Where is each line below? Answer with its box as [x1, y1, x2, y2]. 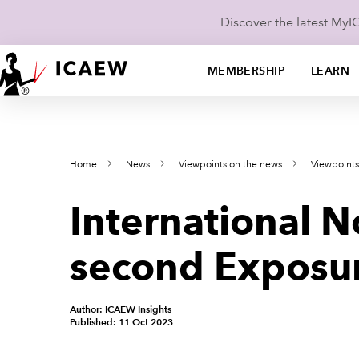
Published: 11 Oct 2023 [70, 316, 173, 328]
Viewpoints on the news [179, 159, 282, 171]
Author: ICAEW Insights [70, 303, 171, 315]
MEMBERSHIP [207, 63, 285, 78]
